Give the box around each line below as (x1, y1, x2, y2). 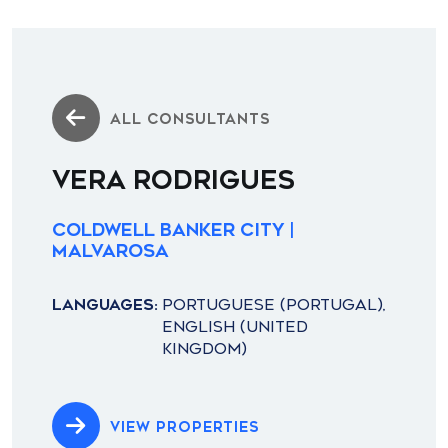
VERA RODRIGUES (52, 165, 295, 195)
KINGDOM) (162, 340, 247, 358)
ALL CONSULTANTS (110, 111, 270, 128)
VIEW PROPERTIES (110, 419, 259, 436)
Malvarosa (52, 241, 169, 261)
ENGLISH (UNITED (162, 318, 308, 336)
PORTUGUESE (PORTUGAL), (162, 296, 386, 314)
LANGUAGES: (52, 296, 162, 314)
